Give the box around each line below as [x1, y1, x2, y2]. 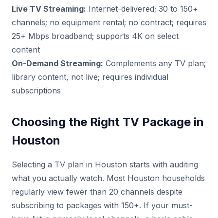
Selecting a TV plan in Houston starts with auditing [12, 160, 198, 169]
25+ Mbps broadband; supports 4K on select [12, 31, 179, 41]
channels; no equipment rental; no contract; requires [12, 18, 206, 27]
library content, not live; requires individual [12, 72, 168, 82]
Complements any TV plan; [103, 58, 206, 68]
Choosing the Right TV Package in [12, 115, 204, 129]
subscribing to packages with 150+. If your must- [12, 200, 193, 210]
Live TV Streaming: [12, 4, 86, 14]
